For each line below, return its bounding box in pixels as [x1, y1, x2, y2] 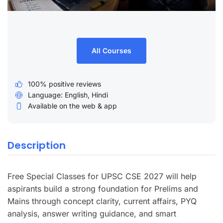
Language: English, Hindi [28, 90, 108, 99]
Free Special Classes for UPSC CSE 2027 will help [7, 171, 197, 181]
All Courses [92, 46, 131, 55]
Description [7, 138, 66, 152]
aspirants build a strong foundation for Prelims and [7, 183, 198, 194]
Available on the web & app [28, 101, 117, 110]
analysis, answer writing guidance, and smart [7, 208, 176, 219]
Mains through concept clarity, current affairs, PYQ [7, 196, 197, 206]
